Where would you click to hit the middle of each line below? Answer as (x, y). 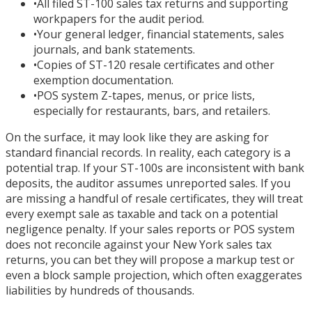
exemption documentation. (103, 80)
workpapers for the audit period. (119, 19)
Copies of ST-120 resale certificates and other (156, 65)
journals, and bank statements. (114, 50)
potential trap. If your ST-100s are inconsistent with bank (155, 168)
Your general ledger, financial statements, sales (161, 34)
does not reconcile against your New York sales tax (139, 245)
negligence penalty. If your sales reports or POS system (150, 229)
